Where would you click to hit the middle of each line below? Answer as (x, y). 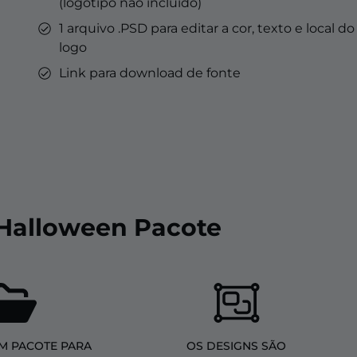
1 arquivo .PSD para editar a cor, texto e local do (207, 29)
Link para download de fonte (150, 73)
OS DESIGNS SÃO (237, 346)
